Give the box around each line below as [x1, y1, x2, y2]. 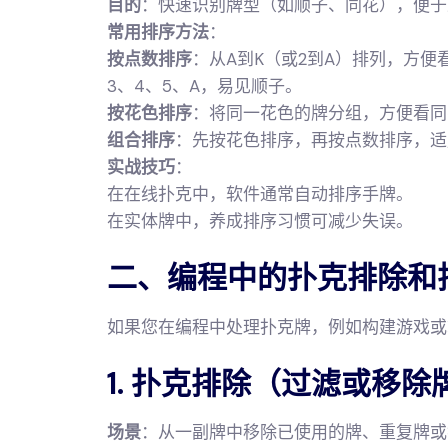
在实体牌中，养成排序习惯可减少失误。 [107, 210, 413, 232]
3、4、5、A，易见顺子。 [107, 75, 302, 97]
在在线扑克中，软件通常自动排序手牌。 [107, 183, 413, 205]
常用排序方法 [107, 21, 209, 43]
